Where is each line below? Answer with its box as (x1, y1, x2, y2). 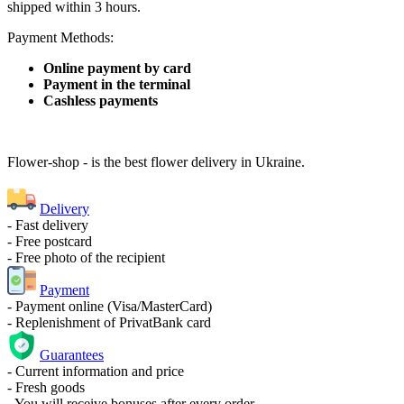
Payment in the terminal (43, 76, 190, 92)
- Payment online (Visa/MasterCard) (7, 298, 212, 314)
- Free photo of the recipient (7, 249, 165, 265)
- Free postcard (7, 233, 92, 249)
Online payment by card (43, 60, 191, 76)
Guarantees (40, 346, 104, 363)
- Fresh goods (7, 379, 85, 395)
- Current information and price (7, 363, 184, 379)
